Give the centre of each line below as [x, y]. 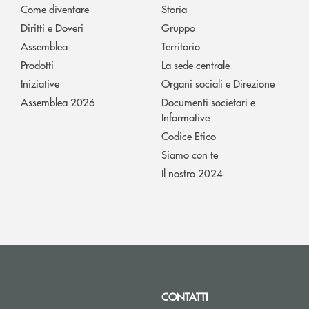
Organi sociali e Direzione [218, 83]
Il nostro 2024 [192, 173]
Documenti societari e [208, 102]
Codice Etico [189, 136]
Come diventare [55, 9]
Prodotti [37, 65]
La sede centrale [196, 65]
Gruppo [178, 28]
